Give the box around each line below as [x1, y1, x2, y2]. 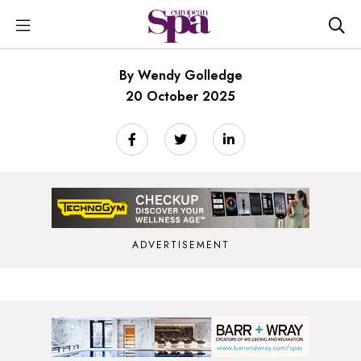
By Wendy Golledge [118, 66, 243, 85]
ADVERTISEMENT [131, 238, 230, 252]
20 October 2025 [126, 87, 235, 106]
